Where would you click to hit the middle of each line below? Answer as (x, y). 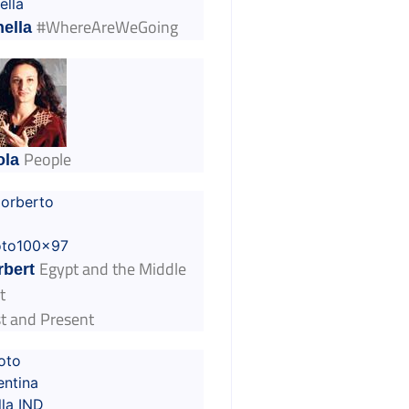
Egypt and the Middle (113, 269)
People (47, 160)
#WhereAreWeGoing (107, 27)
